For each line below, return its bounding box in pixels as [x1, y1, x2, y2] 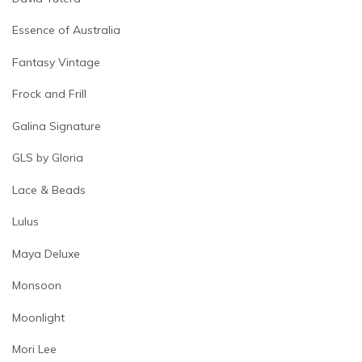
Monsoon [12, 278, 61, 293]
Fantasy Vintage [12, 54, 100, 69]
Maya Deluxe [12, 246, 80, 261]
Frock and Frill [12, 86, 86, 102]
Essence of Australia [12, 23, 120, 38]
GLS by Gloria [12, 150, 83, 166]
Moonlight [12, 309, 65, 325]
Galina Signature [12, 118, 101, 133]
